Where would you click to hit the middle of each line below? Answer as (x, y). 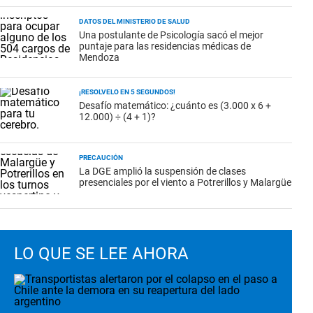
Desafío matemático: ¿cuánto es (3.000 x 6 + (175, 105)
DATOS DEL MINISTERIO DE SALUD (134, 21)
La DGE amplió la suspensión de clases (162, 171)
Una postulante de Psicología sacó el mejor (171, 35)
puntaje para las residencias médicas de (165, 46)
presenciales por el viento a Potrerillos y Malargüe (185, 182)
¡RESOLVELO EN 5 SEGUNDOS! (127, 92)
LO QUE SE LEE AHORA (101, 254)
